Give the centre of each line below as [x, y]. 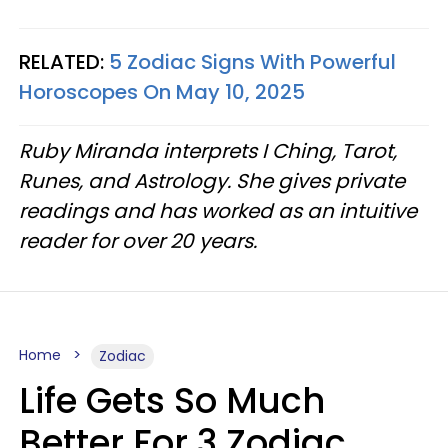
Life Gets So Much [172, 401]
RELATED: [64, 62]
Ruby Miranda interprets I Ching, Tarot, [208, 151]
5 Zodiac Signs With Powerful [252, 62]
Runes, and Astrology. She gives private [212, 181]
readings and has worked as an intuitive [218, 211]
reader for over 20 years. [140, 241]
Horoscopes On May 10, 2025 [162, 92]
